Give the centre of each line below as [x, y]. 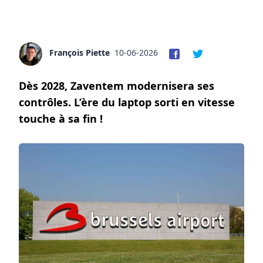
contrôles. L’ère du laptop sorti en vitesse [127, 102]
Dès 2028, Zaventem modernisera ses [117, 85]
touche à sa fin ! [61, 118]
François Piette [80, 52]
